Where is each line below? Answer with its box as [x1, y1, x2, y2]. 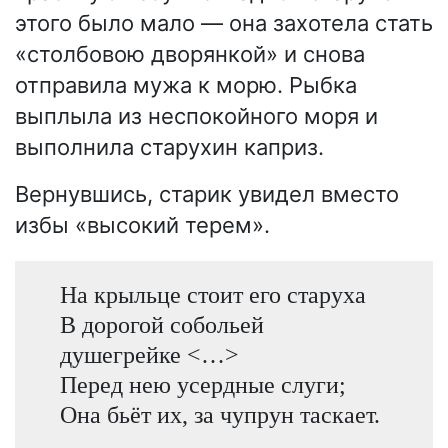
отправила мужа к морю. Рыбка [15, 72, 357, 99]
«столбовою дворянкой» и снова [15, 41, 365, 68]
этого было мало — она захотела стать [15, 10, 433, 37]
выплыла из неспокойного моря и [15, 103, 378, 130]
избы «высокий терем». [15, 212, 270, 239]
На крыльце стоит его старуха [59, 281, 366, 309]
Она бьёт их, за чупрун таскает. [59, 401, 380, 429]
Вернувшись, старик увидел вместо [15, 181, 399, 208]
